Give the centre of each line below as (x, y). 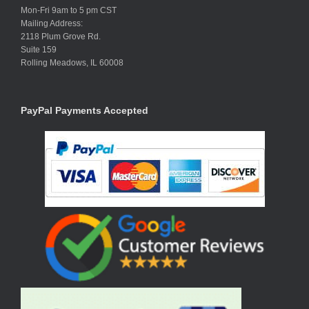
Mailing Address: (52, 24)
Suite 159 (39, 50)
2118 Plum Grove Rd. (61, 37)
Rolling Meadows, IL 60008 (72, 63)
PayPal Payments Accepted (84, 111)
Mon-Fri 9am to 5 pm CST (69, 11)
